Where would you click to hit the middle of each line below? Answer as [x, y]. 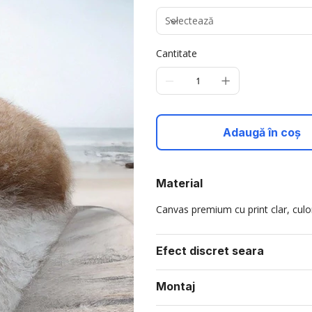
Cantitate [177, 54]
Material [179, 184]
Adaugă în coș [262, 133]
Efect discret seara [210, 251]
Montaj [175, 287]
